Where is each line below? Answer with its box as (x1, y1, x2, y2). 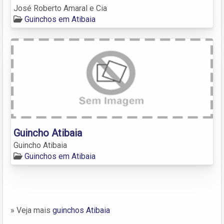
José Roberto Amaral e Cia (13, 3, 107, 13)
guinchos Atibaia (52, 205, 110, 215)
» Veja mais (10, 205, 52, 215)
